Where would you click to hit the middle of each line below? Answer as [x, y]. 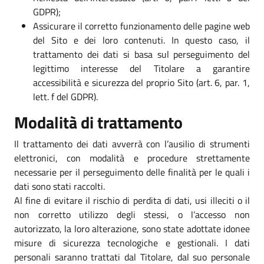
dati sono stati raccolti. [60, 186]
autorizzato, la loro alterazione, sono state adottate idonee [132, 228]
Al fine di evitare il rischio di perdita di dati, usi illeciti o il [132, 200]
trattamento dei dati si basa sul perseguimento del [141, 54]
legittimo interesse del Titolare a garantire [141, 68]
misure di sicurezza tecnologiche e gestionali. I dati [132, 242]
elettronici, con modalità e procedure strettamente [132, 158]
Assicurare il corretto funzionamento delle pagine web [141, 26]
